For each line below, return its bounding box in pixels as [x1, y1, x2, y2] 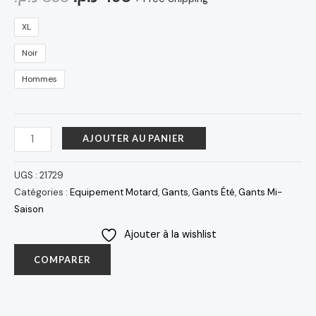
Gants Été [192, 186, 235, 198]
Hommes [22, 73, 57, 85]
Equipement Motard [70, 186, 158, 198]
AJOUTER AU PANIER [83, 132, 186, 144]
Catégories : [14, 186, 70, 198]
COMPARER [34, 254, 91, 266]
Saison [14, 202, 44, 215]
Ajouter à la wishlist [123, 228, 217, 242]
